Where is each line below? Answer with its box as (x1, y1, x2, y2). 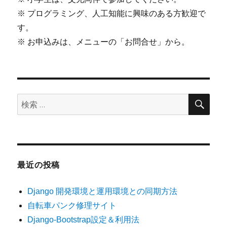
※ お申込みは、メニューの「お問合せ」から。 (17, 37, 190, 47)
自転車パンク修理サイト (27, 201, 117, 210)
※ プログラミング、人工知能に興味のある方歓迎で (17, 9, 206, 18)
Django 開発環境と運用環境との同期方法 (27, 187, 178, 196)
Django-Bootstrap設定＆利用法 (27, 215, 140, 224)
